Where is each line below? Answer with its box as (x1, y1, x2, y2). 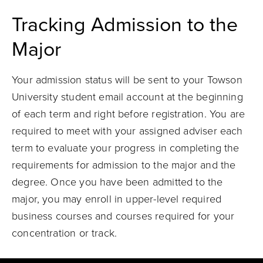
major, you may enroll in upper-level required (12, 193, 222, 205)
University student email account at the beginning (12, 90, 243, 103)
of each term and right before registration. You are (12, 107, 245, 120)
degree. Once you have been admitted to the (12, 176, 223, 188)
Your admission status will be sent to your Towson (12, 73, 242, 86)
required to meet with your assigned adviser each (12, 124, 243, 137)
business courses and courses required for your (12, 210, 235, 222)
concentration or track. (12, 227, 117, 240)
